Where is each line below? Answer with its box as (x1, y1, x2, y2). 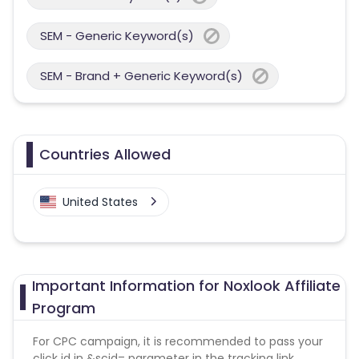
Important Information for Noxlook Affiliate (31, 276, 341, 296)
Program (31, 298, 95, 318)
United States (63, 194, 138, 210)
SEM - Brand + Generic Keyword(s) (40, 67, 243, 84)
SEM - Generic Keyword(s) (40, 27, 194, 44)
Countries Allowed (39, 144, 171, 164)
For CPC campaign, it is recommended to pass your (33, 333, 323, 349)
